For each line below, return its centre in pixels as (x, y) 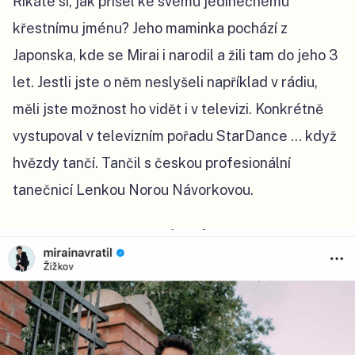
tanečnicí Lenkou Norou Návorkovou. (133, 190)
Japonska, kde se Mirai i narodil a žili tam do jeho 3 (176, 55)
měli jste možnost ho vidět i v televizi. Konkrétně (168, 109)
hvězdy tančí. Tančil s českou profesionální (152, 163)
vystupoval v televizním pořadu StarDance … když (175, 136)
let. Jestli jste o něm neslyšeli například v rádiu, (165, 82)
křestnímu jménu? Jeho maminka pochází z (150, 28)
